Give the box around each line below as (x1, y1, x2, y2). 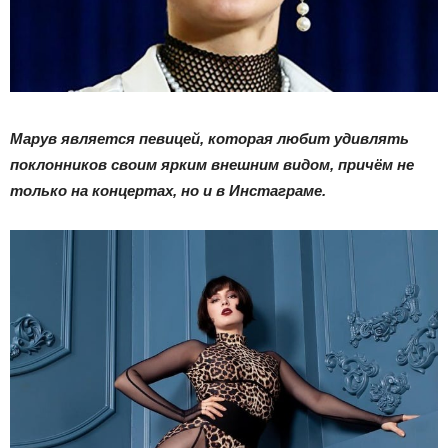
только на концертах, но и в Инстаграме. (10, 181, 326, 199)
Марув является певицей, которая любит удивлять (10, 129, 409, 147)
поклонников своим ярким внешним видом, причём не (10, 155, 414, 173)
